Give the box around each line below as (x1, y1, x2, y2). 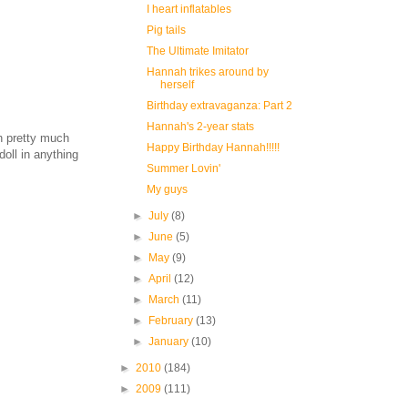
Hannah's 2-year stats (146, 119, 254, 133)
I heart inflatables (146, 2, 231, 15)
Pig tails (146, 23, 186, 36)
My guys (146, 182, 188, 196)
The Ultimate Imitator (146, 44, 249, 57)
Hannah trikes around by (146, 65, 269, 78)
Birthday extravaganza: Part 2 (146, 98, 292, 112)
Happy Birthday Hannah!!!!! (146, 140, 280, 154)
